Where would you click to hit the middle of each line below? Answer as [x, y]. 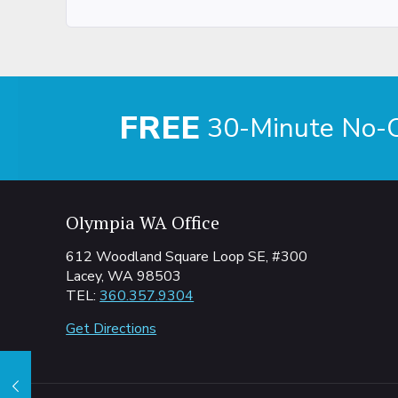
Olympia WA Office [143, 223]
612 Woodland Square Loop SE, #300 [187, 257]
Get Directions [111, 329]
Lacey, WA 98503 [124, 276]
